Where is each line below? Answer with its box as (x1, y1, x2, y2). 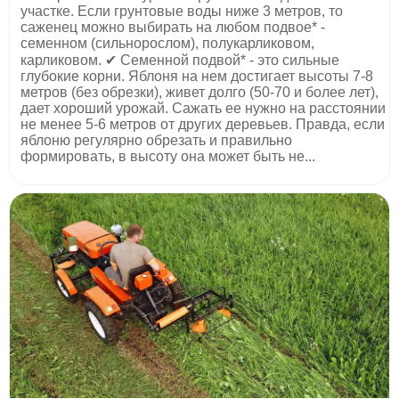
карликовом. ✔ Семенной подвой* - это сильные (20, 52, 339, 68)
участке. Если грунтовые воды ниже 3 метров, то (20, 3, 343, 19)
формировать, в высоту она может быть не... (20, 148, 315, 164)
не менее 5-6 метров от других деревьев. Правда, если (20, 116, 385, 132)
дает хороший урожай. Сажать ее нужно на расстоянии (20, 100, 386, 116)
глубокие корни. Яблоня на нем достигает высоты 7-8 (20, 68, 373, 84)
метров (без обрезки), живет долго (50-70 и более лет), (20, 84, 379, 100)
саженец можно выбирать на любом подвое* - (20, 19, 325, 35)
